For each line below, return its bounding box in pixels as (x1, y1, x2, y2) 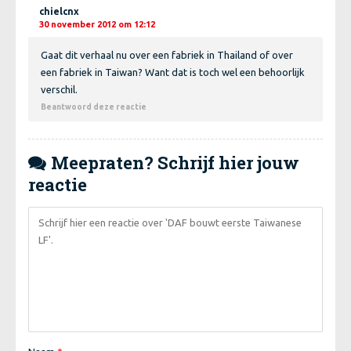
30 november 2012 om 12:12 (39, 19, 155, 29)
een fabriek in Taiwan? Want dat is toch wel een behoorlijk (41, 66, 305, 78)
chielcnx (39, 5, 79, 16)
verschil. (41, 83, 78, 95)
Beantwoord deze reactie (41, 102, 147, 111)
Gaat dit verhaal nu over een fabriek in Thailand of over (41, 49, 293, 60)
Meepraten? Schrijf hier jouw (47, 150, 299, 174)
